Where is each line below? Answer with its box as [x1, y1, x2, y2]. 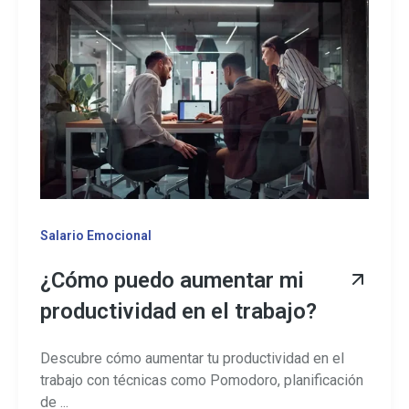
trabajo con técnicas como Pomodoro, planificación [40, 371, 363, 389]
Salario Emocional [40, 227, 152, 243]
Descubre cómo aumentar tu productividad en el [40, 349, 344, 367]
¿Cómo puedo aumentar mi [40, 267, 304, 294]
